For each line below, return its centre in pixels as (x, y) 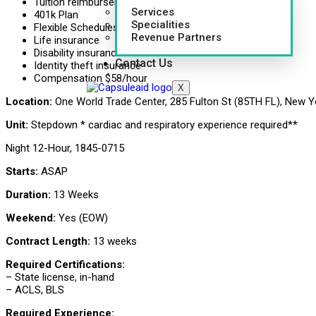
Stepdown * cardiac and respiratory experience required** (163, 125)
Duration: (28, 195)
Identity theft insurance (87, 66)
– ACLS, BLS (35, 290)
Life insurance (67, 41)
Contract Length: (48, 242)
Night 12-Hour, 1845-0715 (65, 148)
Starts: (22, 172)
